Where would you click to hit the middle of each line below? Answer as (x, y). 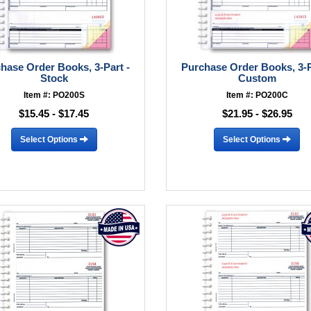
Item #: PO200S (54, 95)
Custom (257, 78)
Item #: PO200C (257, 95)
